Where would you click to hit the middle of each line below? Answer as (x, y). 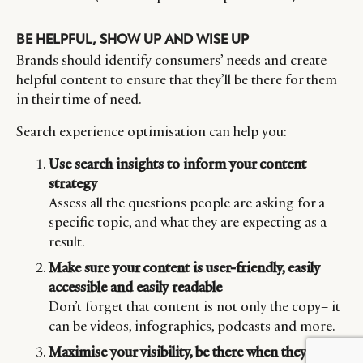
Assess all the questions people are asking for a (187, 202)
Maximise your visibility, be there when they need (194, 351)
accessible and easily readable (135, 286)
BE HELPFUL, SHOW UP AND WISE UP (132, 38)
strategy (73, 183)
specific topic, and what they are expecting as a (188, 222)
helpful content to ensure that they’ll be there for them (177, 79)
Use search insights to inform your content (177, 163)
